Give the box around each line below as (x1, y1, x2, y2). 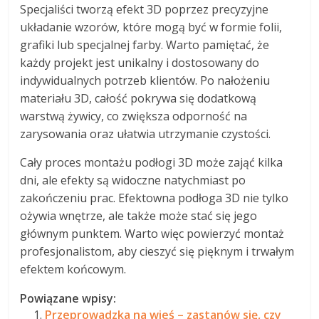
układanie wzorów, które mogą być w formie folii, (20, 19, 283, 35)
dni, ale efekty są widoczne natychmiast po (20, 172, 246, 188)
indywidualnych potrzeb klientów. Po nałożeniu (20, 72, 271, 88)
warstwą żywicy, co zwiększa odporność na (20, 108, 248, 124)
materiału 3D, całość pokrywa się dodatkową (20, 90, 257, 106)
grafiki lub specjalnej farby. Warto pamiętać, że (20, 36, 270, 53)
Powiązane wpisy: (20, 290, 117, 306)
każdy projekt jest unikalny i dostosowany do (20, 54, 260, 70)
